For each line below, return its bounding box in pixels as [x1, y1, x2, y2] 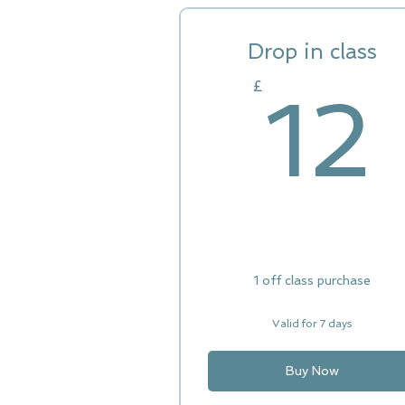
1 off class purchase [253, 273, 372, 287]
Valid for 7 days [272, 317, 353, 330]
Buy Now [285, 363, 339, 378]
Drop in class [247, 39, 377, 63]
